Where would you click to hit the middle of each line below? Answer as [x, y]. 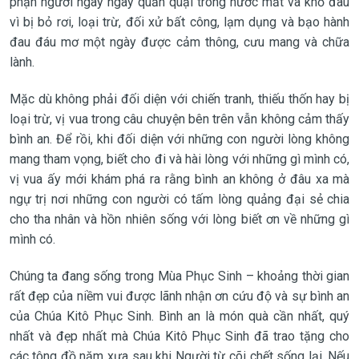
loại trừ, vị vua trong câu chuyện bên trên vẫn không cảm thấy [179, 119]
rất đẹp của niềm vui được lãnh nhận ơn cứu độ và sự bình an [179, 296]
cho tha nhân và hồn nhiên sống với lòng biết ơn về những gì [179, 219]
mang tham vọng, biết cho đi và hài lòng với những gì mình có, [179, 159]
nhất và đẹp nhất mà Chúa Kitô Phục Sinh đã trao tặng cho [179, 336]
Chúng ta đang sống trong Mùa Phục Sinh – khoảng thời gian [179, 276]
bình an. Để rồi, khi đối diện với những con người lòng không [179, 139]
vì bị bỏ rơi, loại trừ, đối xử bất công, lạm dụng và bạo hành [179, 22]
